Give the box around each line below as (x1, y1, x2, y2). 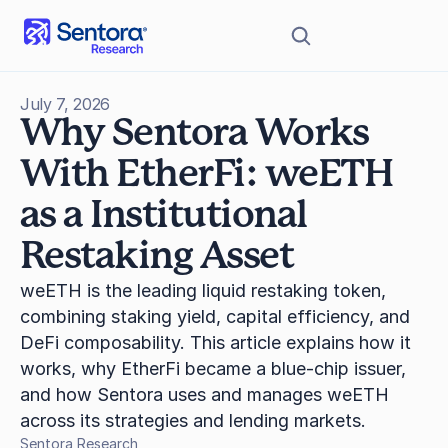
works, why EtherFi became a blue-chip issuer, (20, 358, 406, 379)
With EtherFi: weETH (20, 156, 393, 194)
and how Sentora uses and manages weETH (20, 384, 389, 405)
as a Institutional (20, 197, 307, 235)
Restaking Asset (20, 238, 294, 276)
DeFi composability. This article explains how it (20, 332, 411, 353)
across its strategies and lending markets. (20, 410, 366, 431)
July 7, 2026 (20, 94, 111, 114)
